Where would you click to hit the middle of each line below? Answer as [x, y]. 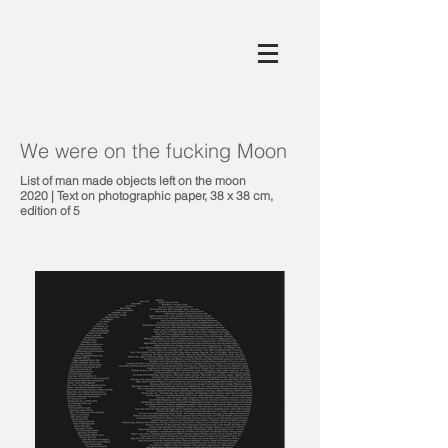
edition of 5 [50, 210]
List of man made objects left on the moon [133, 180]
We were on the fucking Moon [153, 150]
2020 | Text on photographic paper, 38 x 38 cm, [146, 195]
